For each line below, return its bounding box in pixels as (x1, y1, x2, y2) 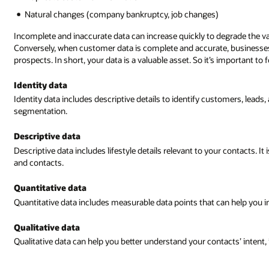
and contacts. (14, 156, 64, 168)
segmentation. (14, 105, 68, 117)
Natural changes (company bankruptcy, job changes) (25, 8, 219, 20)
